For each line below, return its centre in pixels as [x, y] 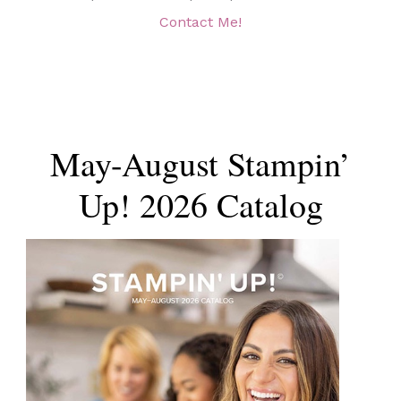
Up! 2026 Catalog [200, 205]
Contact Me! [200, 21]
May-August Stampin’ [200, 163]
